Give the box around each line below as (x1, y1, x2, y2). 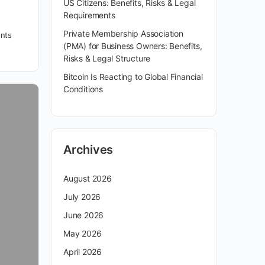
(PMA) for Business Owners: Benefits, (63, 41, 202, 51)
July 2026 (63, 192, 101, 202)
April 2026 (63, 247, 102, 257)
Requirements (63, 10, 115, 20)
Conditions (63, 84, 103, 94)
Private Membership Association (63, 28, 183, 38)
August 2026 (63, 173, 112, 183)
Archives (63, 143, 114, 157)
